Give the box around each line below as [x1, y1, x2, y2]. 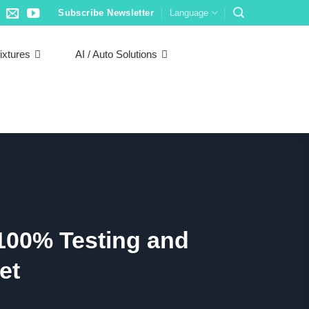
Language [170, 7, 209, 18]
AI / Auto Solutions [75, 48, 158, 61]
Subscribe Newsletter [58, 7, 154, 18]
